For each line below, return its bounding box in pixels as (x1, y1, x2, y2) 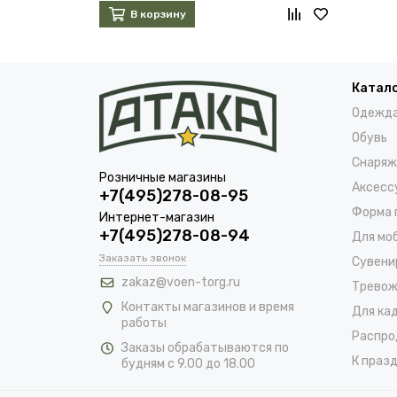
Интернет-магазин (99, 210, 214, 225)
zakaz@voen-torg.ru (121, 275, 240, 290)
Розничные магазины (99, 170, 226, 185)
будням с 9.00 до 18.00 (121, 356, 255, 371)
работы (121, 315, 167, 331)
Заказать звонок (99, 252, 186, 264)
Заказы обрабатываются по (121, 340, 289, 355)
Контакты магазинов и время (121, 300, 294, 315)
